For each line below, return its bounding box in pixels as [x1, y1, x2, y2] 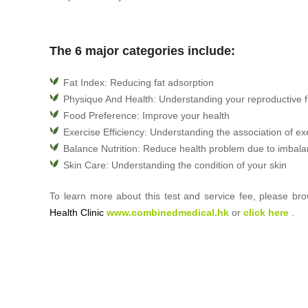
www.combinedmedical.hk [107, 206, 230, 218]
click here [243, 206, 289, 218]
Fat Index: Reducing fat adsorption [63, 76, 214, 88]
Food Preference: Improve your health [63, 109, 230, 121]
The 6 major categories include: [49, 44, 236, 58]
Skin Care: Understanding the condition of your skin [63, 159, 287, 170]
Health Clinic [49, 206, 104, 218]
